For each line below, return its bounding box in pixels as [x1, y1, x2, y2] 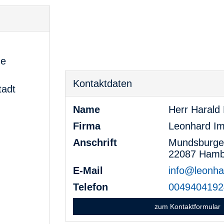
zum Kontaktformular [154, 202, 220, 210]
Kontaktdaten [72, 77, 132, 89]
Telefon [72, 181, 108, 192]
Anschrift [72, 136, 117, 148]
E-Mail [72, 164, 103, 176]
